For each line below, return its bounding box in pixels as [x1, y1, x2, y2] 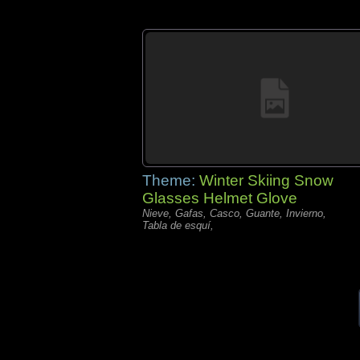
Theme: [142, 172, 199, 189]
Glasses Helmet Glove [142, 190, 297, 207]
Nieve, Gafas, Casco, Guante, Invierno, [142, 207, 326, 219]
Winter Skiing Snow [199, 172, 333, 189]
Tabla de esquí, [142, 219, 214, 231]
